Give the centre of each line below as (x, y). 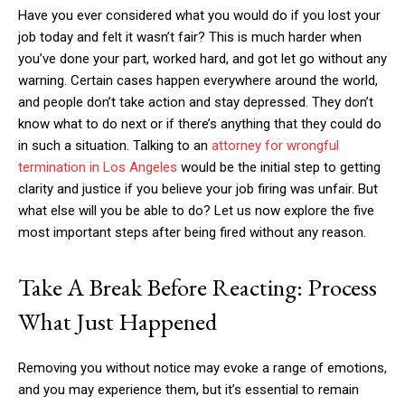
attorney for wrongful (275, 146)
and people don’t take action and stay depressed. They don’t (196, 102)
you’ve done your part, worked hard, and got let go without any (202, 59)
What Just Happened (118, 321)
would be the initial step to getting (279, 167)
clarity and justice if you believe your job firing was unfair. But (198, 189)
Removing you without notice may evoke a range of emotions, (202, 368)
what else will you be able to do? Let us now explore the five (196, 211)
